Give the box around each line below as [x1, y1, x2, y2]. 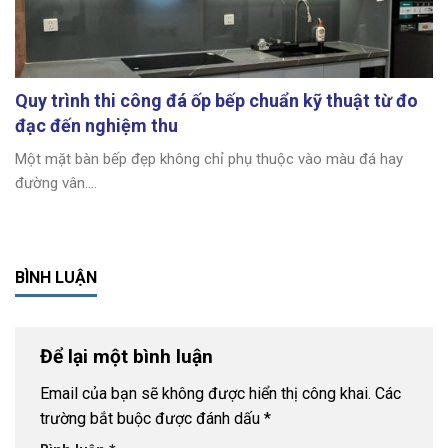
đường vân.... [15, 173, 97, 192]
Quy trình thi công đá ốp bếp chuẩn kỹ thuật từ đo [15, 89, 418, 111]
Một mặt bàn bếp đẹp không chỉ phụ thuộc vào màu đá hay [15, 149, 403, 168]
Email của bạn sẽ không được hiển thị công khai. [40, 384, 371, 404]
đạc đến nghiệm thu [15, 114, 178, 136]
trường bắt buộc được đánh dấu [40, 409, 264, 429]
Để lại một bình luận [40, 344, 218, 368]
